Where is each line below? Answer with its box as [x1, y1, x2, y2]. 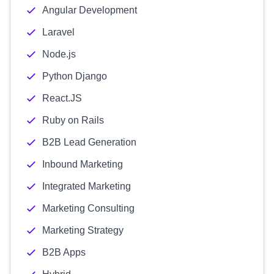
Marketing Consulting [42, 203, 135, 213]
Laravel [42, 27, 75, 37]
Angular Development [42, 5, 137, 15]
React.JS [42, 93, 82, 103]
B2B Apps [42, 247, 86, 257]
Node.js [42, 49, 76, 59]
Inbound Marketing [42, 159, 123, 169]
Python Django [42, 71, 107, 81]
